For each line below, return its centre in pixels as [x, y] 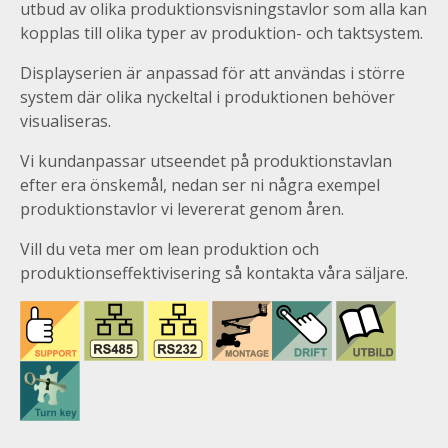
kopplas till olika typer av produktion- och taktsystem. [221, 32]
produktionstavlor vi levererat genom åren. [182, 208]
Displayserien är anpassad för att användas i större [212, 72]
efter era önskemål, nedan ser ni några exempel [200, 184]
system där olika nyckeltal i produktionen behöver [207, 96]
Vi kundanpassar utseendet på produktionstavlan [206, 160]
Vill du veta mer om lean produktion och [169, 248]
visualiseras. [65, 120]
